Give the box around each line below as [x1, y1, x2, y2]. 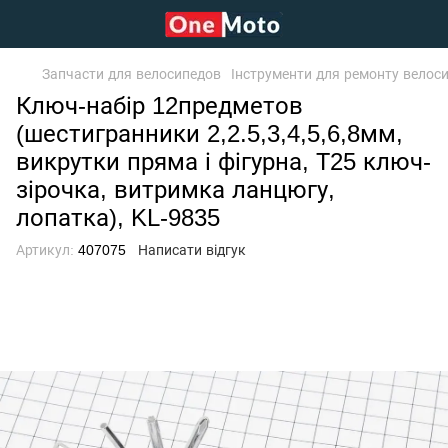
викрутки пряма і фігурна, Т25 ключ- [16, 148, 431, 175]
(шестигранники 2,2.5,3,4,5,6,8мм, [16, 120, 403, 147]
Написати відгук [138, 242, 246, 258]
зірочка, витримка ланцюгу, [16, 176, 335, 203]
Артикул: [16, 242, 74, 258]
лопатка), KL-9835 [16, 204, 220, 231]
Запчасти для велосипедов [42, 66, 221, 82]
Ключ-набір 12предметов [16, 92, 303, 119]
